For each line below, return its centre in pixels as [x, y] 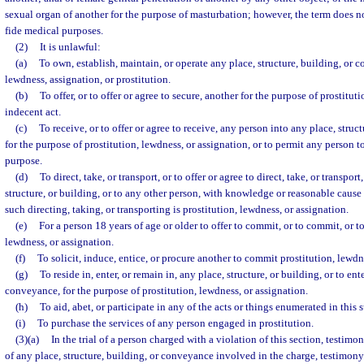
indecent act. [33, 112]
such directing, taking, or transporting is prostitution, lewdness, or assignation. [177, 209]
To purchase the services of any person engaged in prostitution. [175, 323]
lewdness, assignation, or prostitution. [88, 79]
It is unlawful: [70, 47]
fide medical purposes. [54, 30]
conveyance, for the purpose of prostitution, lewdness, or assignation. [156, 290]
